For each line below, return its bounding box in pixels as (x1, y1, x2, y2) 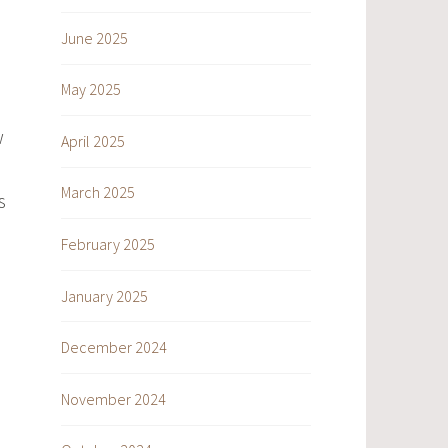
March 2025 (61, 182, 135, 203)
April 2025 (61, 130, 125, 151)
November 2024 (61, 388, 166, 409)
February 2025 (61, 234, 155, 255)
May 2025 (61, 79, 121, 100)
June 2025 (61, 27, 128, 48)
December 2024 (61, 337, 167, 358)
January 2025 (61, 285, 148, 306)
